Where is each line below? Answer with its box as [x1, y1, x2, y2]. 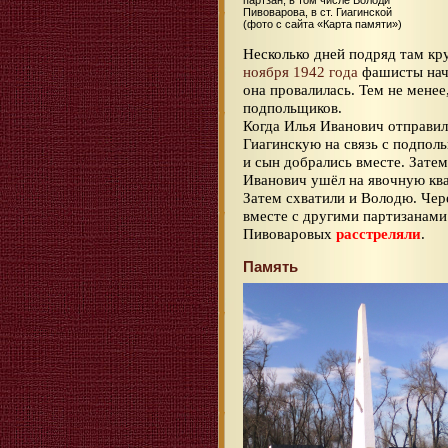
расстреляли [336, 225, 421, 243]
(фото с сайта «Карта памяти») [243, 18, 402, 31]
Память [243, 258, 298, 276]
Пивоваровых [243, 225, 336, 243]
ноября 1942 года [243, 63, 358, 81]
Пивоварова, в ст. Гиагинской [243, 6, 392, 19]
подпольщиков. [243, 99, 342, 117]
